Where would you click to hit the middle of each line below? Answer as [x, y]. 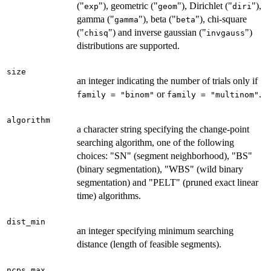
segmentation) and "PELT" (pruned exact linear [168, 183]
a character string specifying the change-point [163, 129]
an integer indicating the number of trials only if [167, 81]
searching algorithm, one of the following [155, 143]
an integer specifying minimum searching [155, 231]
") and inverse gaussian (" [157, 33]
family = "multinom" [213, 95]
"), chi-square [221, 19]
